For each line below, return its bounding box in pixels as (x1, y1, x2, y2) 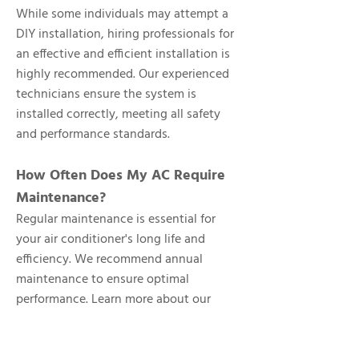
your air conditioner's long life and (16, 229, 205, 250)
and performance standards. (16, 124, 170, 145)
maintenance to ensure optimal (16, 269, 189, 290)
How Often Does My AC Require (16, 164, 225, 188)
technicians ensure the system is (16, 84, 196, 105)
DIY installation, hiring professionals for (16, 24, 234, 45)
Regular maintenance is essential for (16, 209, 216, 230)
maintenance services (16, 309, 135, 330)
